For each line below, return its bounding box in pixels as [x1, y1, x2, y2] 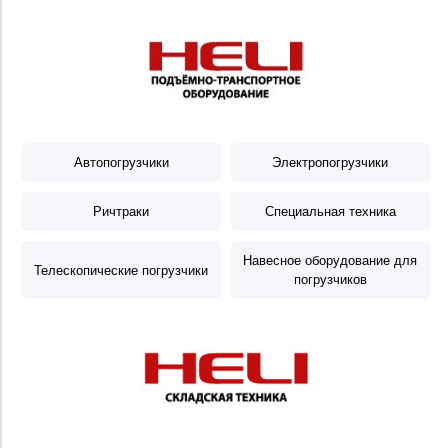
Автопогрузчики [74, 155, 169, 170]
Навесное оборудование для [243, 253, 418, 268]
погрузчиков [294, 272, 367, 287]
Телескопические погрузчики [34, 262, 209, 278]
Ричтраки [93, 204, 150, 219]
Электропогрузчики [272, 155, 389, 170]
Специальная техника [265, 204, 396, 219]
